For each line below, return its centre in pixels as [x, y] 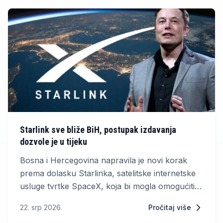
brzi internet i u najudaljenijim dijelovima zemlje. [108, 199]
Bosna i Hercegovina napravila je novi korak [104, 161]
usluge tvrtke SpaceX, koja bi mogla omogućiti [107, 186]
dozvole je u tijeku [54, 142]
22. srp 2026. [41, 208]
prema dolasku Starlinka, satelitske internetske [108, 173]
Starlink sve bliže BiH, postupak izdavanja [98, 130]
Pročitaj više [170, 208]
